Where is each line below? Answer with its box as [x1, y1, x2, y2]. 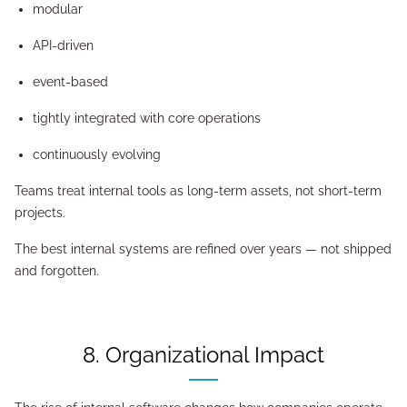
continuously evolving [33, 147, 161, 162]
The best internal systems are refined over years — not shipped [15, 242, 392, 256]
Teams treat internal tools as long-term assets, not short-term [15, 184, 382, 198]
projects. [15, 205, 65, 220]
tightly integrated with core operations [33, 111, 261, 125]
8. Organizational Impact [100, 342, 324, 368]
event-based [33, 74, 108, 89]
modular [33, 2, 83, 16]
